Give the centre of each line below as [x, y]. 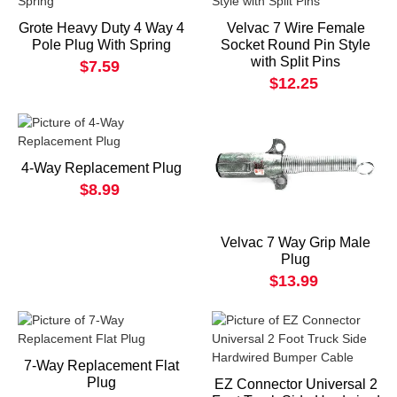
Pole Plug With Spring [101, 45]
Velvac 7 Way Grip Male [296, 242]
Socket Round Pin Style [296, 45]
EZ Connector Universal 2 [296, 384]
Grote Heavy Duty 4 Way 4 [101, 28]
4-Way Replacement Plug [101, 168]
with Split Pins [296, 62]
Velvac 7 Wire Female [296, 28]
